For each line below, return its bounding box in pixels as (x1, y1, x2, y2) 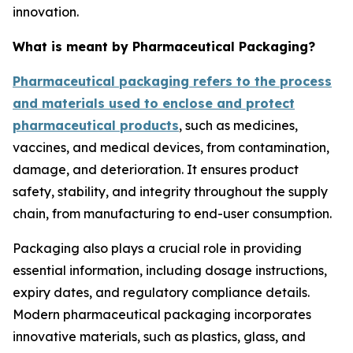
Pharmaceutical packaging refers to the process (13, 73, 332, 89)
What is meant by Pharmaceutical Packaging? (13, 39, 315, 54)
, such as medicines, (179, 117, 298, 133)
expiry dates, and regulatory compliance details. (13, 284, 310, 300)
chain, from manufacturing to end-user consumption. (13, 206, 332, 221)
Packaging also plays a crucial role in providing (13, 240, 302, 256)
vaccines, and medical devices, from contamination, (13, 139, 329, 155)
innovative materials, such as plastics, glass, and (13, 329, 306, 344)
